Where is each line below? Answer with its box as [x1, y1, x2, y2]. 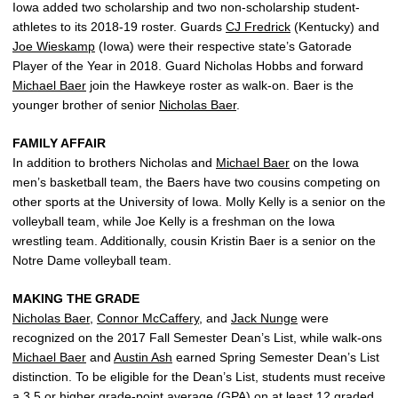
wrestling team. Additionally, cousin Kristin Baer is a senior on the [12, 234, 376, 248]
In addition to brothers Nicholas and [12, 155, 216, 170]
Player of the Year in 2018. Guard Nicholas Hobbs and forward [12, 59, 363, 73]
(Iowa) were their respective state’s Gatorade [95, 39, 352, 53]
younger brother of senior [12, 98, 159, 112]
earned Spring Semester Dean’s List [172, 350, 379, 364]
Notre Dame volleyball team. [12, 253, 171, 267]
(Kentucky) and [291, 20, 379, 34]
